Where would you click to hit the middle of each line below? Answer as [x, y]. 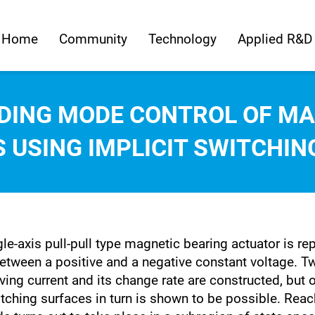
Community [93, 39]
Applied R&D [275, 39]
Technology [182, 39]
